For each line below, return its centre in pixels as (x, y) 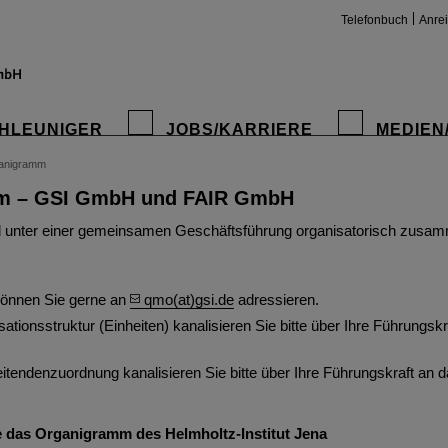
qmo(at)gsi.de (189, 299)
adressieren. (276, 299)
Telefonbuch (374, 20)
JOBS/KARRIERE (239, 129)
